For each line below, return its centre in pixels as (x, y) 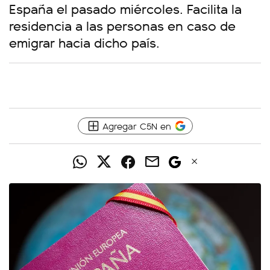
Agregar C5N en (137, 126)
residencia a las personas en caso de (122, 25)
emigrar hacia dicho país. (84, 42)
